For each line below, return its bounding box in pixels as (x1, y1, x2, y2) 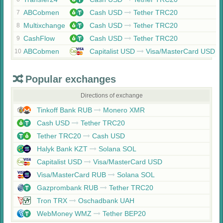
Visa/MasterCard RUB (35, 171, 108, 179)
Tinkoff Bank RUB (35, 106, 94, 114)
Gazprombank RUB (35, 184, 100, 192)
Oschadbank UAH (76, 197, 134, 205)
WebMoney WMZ (35, 210, 94, 218)
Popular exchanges (25, 74, 116, 85)
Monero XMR (101, 106, 145, 114)
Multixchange (23, 21, 65, 29)
